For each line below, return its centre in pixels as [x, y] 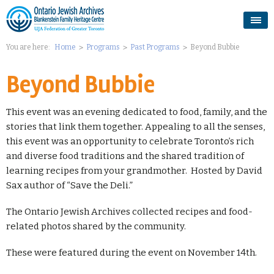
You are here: [29, 47]
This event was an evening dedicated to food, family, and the [137, 112]
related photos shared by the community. [96, 226]
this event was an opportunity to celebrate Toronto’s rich [130, 141]
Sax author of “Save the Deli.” [69, 185]
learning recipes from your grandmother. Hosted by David [134, 171]
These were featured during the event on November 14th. [131, 253]
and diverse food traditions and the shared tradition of [125, 156]
